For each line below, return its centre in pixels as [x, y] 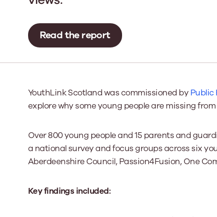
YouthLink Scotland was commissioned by [109, 93]
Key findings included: [69, 191]
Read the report [75, 35]
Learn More [177, 69]
